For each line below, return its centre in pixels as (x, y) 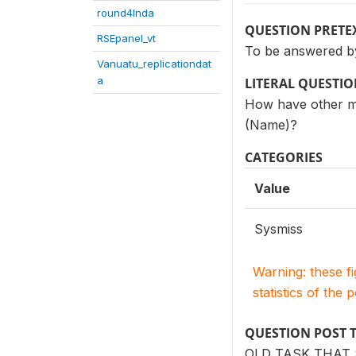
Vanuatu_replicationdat (154, 64)
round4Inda (126, 13)
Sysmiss (279, 229)
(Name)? (271, 125)
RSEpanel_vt (126, 38)
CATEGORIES (284, 157)
